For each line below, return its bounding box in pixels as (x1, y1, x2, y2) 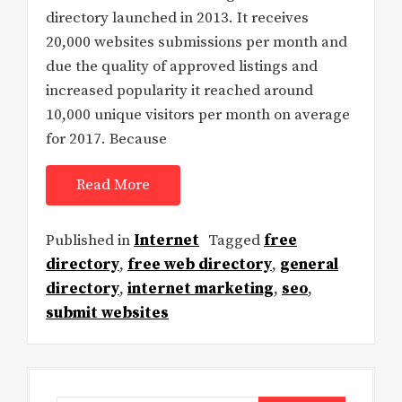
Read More (76, 175, 150, 196)
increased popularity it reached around (46, 81, 313, 101)
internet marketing (127, 278, 274, 299)
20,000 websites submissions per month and (46, 32, 347, 53)
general (280, 254, 338, 275)
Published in (46, 230, 134, 250)
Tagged (208, 230, 264, 250)
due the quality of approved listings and (46, 57, 318, 77)
